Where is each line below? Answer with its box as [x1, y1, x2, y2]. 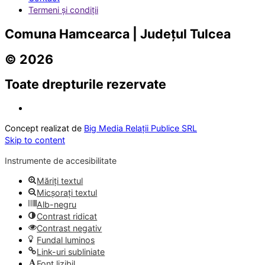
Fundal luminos [37, 235, 95, 245]
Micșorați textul [37, 188, 98, 198]
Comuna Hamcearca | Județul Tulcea [5, 25, 231, 41]
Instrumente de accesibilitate [5, 155, 117, 166]
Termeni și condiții [28, 5, 98, 15]
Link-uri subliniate [37, 247, 105, 257]
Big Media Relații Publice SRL [84, 123, 197, 134]
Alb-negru [37, 199, 77, 210]
